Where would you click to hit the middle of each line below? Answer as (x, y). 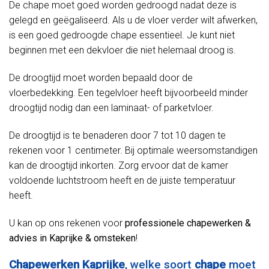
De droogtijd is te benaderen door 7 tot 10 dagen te (117, 135)
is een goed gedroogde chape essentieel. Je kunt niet (122, 35)
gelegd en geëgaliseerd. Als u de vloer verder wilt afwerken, (133, 20)
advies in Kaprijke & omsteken (72, 238)
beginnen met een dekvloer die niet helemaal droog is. (122, 50)
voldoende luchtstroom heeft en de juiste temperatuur (122, 180)
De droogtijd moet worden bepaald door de (101, 78)
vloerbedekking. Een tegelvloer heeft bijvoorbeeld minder (128, 93)
